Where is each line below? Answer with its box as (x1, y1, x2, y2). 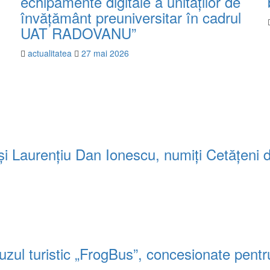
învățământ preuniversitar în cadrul (20, 6, 241, 28)
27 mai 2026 (81, 46, 129, 59)
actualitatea (28, 46, 74, 59)
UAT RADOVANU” (20, 22, 136, 43)
